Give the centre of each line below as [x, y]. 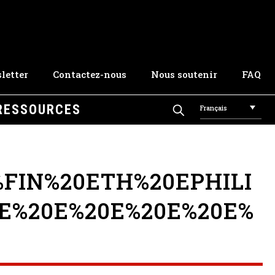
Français [214, 107]
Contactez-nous [90, 74]
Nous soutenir [184, 74]
